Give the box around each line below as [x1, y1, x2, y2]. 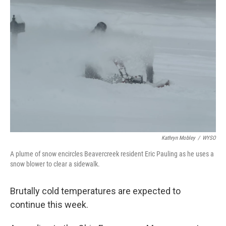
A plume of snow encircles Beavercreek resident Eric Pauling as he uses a [10, 150, 214, 158]
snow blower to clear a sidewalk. [10, 160, 100, 168]
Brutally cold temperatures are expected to [10, 186, 181, 196]
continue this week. [10, 199, 88, 210]
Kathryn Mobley [161, 135, 195, 141]
